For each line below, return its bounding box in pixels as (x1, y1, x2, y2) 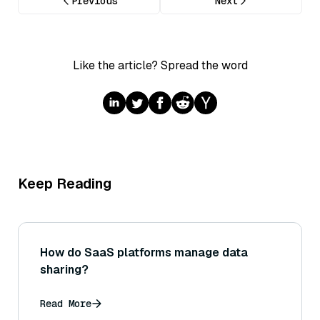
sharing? (40, 262, 89, 278)
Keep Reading (18, 174, 111, 194)
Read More (40, 297, 91, 311)
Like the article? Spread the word (72, 58, 248, 74)
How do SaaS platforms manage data (40, 245, 248, 261)
